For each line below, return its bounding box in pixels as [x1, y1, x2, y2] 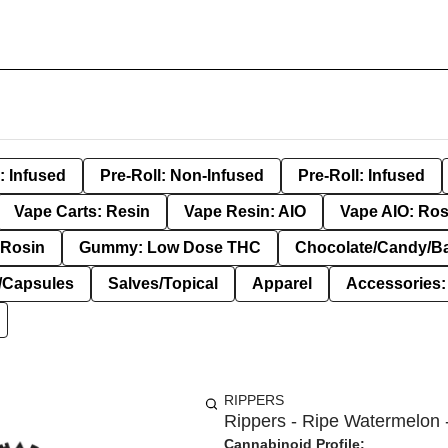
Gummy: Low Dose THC [79, 239, 261, 256]
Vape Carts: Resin [14, 203, 150, 220]
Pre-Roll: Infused [298, 167, 425, 184]
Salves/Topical [108, 275, 218, 292]
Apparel [252, 275, 312, 292]
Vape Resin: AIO [184, 203, 306, 220]
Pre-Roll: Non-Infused [100, 167, 264, 184]
